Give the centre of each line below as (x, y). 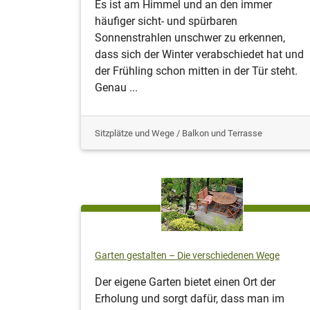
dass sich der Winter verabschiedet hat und (199, 54)
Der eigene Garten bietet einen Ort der (185, 282)
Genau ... (116, 87)
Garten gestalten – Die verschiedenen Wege (187, 255)
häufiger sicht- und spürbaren (166, 21)
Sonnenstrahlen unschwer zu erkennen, (190, 37)
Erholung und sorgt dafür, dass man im (190, 298)
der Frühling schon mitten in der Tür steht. (196, 71)
